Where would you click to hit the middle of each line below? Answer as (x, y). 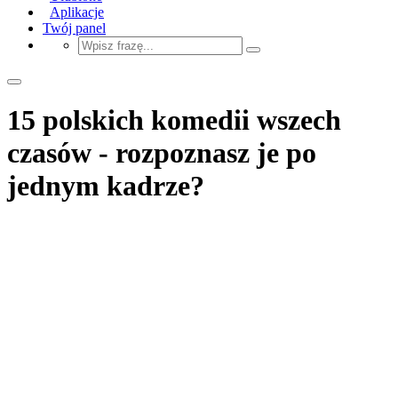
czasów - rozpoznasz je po (162, 153)
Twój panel (74, 28)
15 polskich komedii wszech (174, 120)
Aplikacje (77, 12)
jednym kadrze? (106, 186)
